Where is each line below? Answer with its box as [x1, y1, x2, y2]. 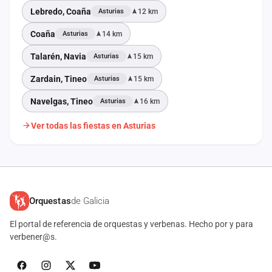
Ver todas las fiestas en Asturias [31, 120, 155, 131]
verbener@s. [10, 232, 57, 242]
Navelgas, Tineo [30, 96, 93, 106]
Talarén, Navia [30, 51, 86, 61]
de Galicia [70, 195, 110, 206]
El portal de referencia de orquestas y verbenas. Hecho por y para [10, 219, 253, 229]
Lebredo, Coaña [30, 6, 91, 16]
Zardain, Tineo [30, 73, 87, 84]
